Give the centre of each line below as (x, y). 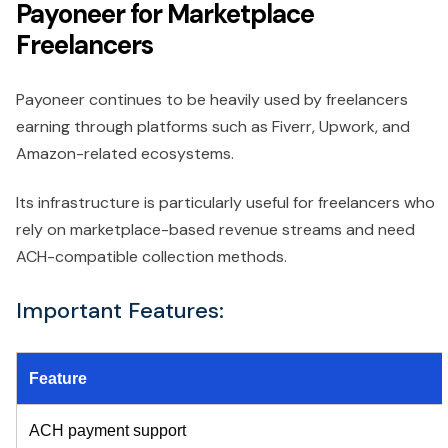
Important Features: (120, 311)
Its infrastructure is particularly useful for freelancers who (225, 203)
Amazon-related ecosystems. (125, 154)
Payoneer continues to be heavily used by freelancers (212, 100)
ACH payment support (107, 431)
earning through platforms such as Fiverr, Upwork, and (213, 127)
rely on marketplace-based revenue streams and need (215, 230)
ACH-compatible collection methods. (151, 257)
